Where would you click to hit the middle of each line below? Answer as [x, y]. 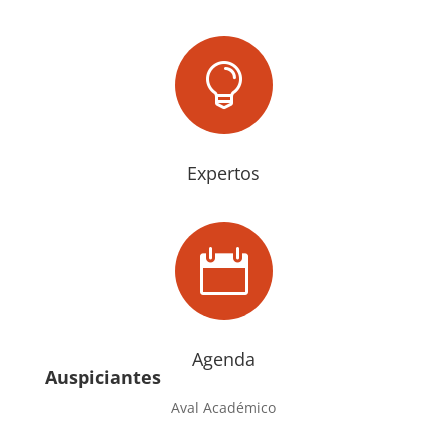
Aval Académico [224, 407]
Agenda [224, 358]
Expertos [224, 172]
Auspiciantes [102, 376]
